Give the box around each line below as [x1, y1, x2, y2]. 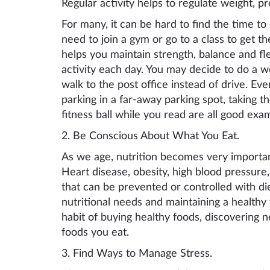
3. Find [61, 248, 96, 259]
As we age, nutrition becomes [61, 151, 207, 163]
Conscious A [89, 130, 148, 142]
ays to [107, 248, 139, 259]
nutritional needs [61, 196, 145, 208]
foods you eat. [61, 227, 129, 238]
